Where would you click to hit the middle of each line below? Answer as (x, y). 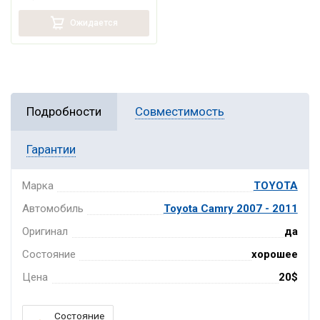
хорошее (274, 255)
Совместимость (180, 112)
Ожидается (92, 22)
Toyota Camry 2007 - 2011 (230, 209)
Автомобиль (53, 209)
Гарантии (51, 150)
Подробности (64, 112)
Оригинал (45, 232)
